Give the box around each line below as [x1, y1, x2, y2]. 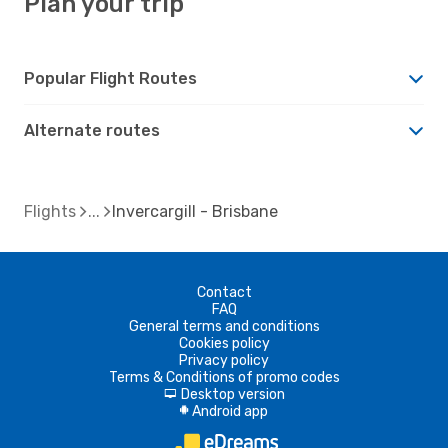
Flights [24, 201, 76, 221]
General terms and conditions [128, 317, 320, 335]
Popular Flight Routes [24, 68, 197, 88]
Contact [196, 283, 252, 301]
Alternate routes [24, 120, 160, 140]
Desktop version [180, 385, 285, 403]
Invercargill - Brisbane [112, 201, 278, 221]
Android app [192, 402, 268, 420]
